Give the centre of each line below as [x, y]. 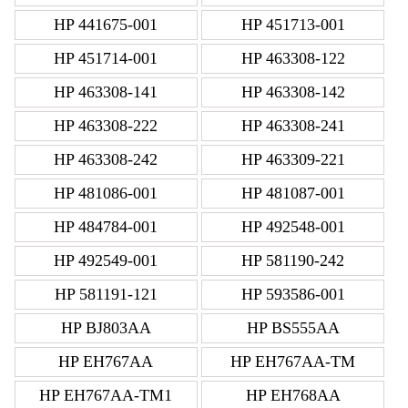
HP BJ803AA [106, 327]
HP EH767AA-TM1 [106, 395]
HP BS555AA [293, 327]
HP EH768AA [293, 395]
